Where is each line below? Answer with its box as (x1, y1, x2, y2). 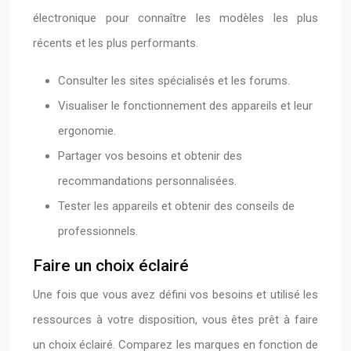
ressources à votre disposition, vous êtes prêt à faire (33, 313, 318, 327)
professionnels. (58, 224, 138, 238)
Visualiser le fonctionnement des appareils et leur (58, 99, 313, 113)
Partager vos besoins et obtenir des (58, 149, 242, 163)
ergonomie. (58, 124, 116, 138)
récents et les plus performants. (33, 36, 198, 50)
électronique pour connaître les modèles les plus (33, 11, 318, 25)
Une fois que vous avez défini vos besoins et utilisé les (33, 288, 318, 302)
